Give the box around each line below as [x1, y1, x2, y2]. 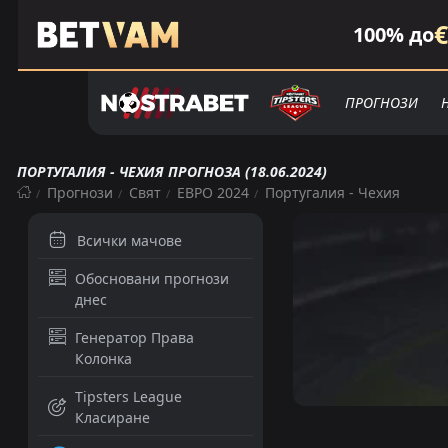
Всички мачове [76, 231, 182, 250]
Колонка [75, 349, 133, 368]
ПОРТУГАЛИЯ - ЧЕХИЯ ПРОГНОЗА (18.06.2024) [17, 162, 327, 181]
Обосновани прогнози [74, 269, 229, 288]
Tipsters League [74, 387, 182, 406]
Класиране [74, 408, 150, 427]
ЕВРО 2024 [177, 183, 249, 202]
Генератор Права [75, 328, 195, 347]
